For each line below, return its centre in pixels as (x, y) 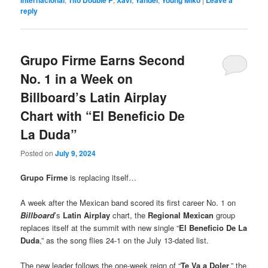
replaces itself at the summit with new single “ (100, 227)
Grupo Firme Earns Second (103, 60)
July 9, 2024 (76, 153)
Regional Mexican (181, 215)
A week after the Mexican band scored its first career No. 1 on (128, 202)
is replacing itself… (103, 177)
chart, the (130, 215)
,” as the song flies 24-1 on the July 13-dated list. (124, 240)
